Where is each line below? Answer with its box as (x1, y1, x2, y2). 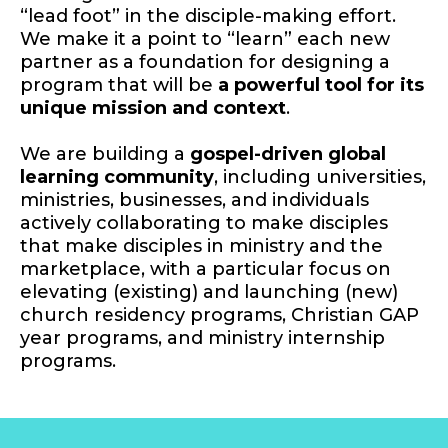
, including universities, (214, 166, 426, 189)
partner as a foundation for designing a (20, 51, 390, 74)
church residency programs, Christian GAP (20, 304, 419, 327)
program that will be (20, 74, 218, 97)
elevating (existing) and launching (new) (20, 281, 398, 304)
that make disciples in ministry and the (20, 235, 383, 258)
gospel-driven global (190, 143, 386, 166)
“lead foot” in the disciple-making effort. (20, 5, 396, 28)
